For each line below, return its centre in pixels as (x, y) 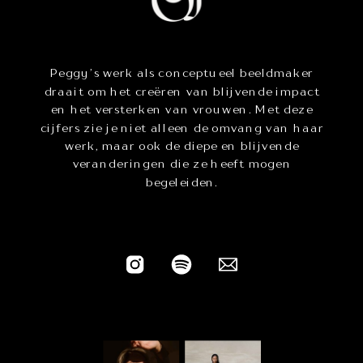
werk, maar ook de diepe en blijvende (182, 146)
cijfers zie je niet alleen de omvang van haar (182, 128)
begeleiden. (182, 183)
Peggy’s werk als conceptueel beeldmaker (182, 73)
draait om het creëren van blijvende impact (182, 92)
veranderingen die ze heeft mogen (182, 164)
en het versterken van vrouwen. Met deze (182, 110)
